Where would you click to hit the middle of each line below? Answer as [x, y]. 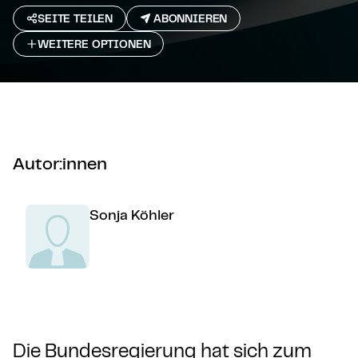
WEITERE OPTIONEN [94, 44]
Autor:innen [60, 163]
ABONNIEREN [190, 18]
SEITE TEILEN [76, 18]
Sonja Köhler [132, 214]
